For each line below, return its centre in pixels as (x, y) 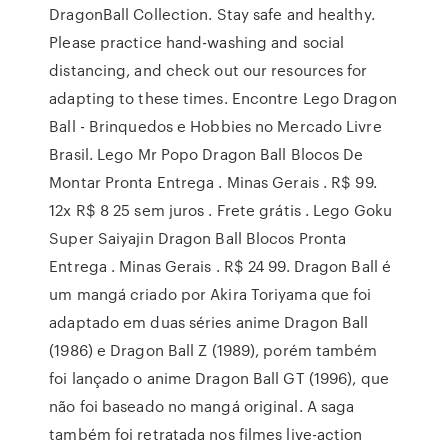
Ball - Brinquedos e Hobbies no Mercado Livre (215, 126)
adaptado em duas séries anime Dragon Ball (209, 322)
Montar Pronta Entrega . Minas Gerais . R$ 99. (213, 182)
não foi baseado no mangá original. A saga (202, 406)
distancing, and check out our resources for (208, 70)
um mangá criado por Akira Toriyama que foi (210, 294)
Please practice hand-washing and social (197, 42)
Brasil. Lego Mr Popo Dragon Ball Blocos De (206, 154)
